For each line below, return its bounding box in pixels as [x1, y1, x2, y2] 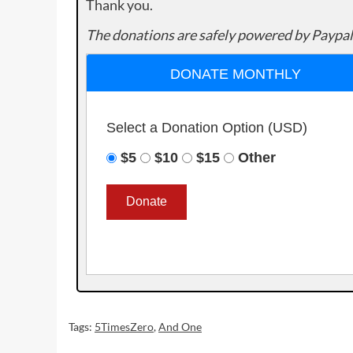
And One [158, 319, 202, 333]
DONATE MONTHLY [170, 65, 302, 82]
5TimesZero [95, 319, 154, 333]
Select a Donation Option [106, 119, 269, 136]
